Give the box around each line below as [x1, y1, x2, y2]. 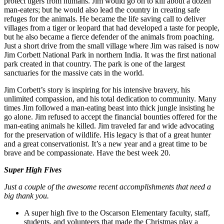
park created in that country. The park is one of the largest [4, 59, 185, 68]
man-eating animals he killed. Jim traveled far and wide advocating [4, 121, 214, 130]
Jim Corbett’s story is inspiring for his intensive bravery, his [4, 85, 190, 94]
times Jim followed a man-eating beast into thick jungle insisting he [4, 103, 214, 112]
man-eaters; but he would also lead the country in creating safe [4, 5, 200, 14]
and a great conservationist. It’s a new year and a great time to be [4, 139, 207, 148]
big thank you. [4, 191, 51, 200]
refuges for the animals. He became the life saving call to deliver [4, 14, 205, 23]
